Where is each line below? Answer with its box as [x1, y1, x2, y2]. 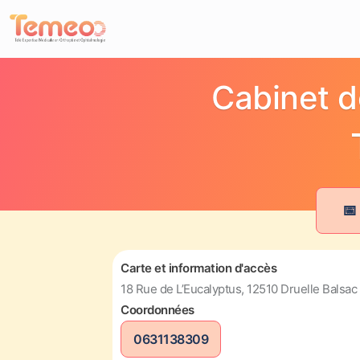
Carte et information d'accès [121, 260, 276, 276]
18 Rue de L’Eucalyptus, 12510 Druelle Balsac [121, 281, 357, 297]
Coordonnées [121, 302, 194, 317]
